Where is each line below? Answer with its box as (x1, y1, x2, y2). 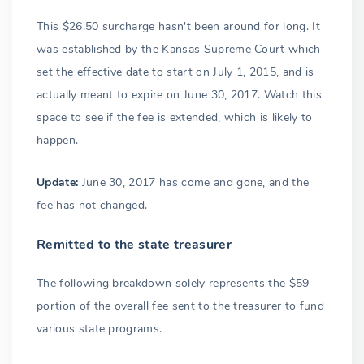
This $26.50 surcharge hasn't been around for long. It (37, 19, 320, 35)
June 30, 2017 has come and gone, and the (78, 175, 310, 191)
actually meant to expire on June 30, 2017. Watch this (37, 87, 322, 103)
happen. (37, 132, 79, 149)
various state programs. (37, 321, 162, 337)
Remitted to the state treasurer (37, 236, 232, 254)
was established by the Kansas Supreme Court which (37, 41, 321, 58)
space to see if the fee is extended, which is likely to (37, 110, 313, 126)
